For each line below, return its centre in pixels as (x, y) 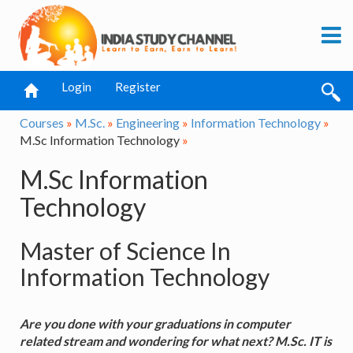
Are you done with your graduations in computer (155, 323)
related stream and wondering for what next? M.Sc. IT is (176, 340)
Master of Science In (125, 250)
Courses (42, 123)
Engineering (148, 123)
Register (138, 87)
